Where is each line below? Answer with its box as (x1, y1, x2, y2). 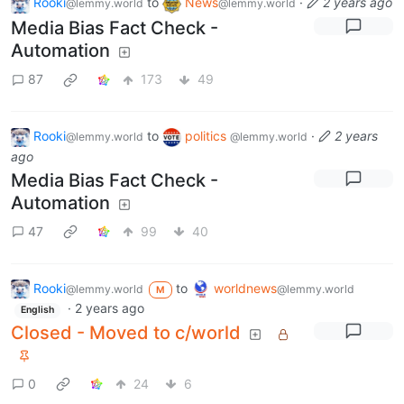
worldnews (213, 280, 277, 296)
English (20, 304, 54, 317)
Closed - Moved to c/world (11, 322, 241, 344)
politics (185, 127, 230, 143)
